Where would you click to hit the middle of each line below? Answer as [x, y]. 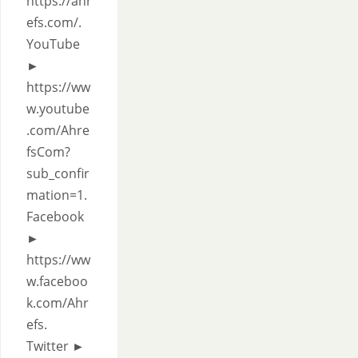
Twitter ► [56, 346]
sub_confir [58, 173]
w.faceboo [57, 281]
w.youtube [58, 109]
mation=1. [57, 195]
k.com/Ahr [58, 303]
